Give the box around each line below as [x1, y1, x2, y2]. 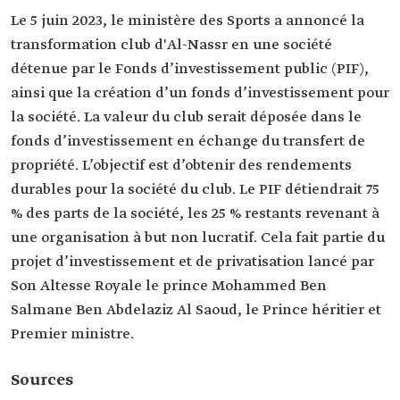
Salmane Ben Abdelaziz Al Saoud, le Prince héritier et [11, 301, 381, 320]
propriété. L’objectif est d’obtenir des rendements [11, 156, 352, 175]
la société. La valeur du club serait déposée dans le [11, 108, 362, 127]
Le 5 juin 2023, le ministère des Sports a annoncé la [11, 12, 364, 30]
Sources [11, 370, 73, 391]
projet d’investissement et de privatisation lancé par [11, 253, 374, 271]
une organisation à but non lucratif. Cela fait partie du [11, 229, 385, 247]
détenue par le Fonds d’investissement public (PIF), [11, 60, 369, 79]
